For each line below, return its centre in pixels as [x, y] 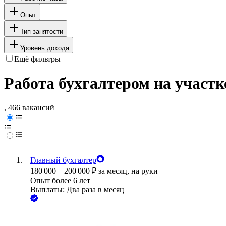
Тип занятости [42, 31]
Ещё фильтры [37, 59]
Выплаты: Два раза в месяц [77, 190]
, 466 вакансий [29, 108]
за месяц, [115, 171]
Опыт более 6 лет [60, 181]
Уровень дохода [45, 48]
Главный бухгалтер [63, 160]
